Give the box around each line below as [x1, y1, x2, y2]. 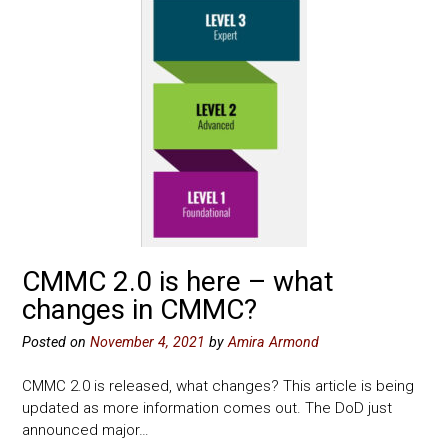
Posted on [22, 333, 90, 350]
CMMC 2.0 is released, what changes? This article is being [22, 377, 414, 396]
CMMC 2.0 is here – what [22, 264, 334, 298]
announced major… [22, 421, 149, 440]
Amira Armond [228, 333, 319, 350]
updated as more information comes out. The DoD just [22, 399, 392, 418]
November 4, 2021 [90, 333, 205, 350]
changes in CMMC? [22, 292, 257, 326]
